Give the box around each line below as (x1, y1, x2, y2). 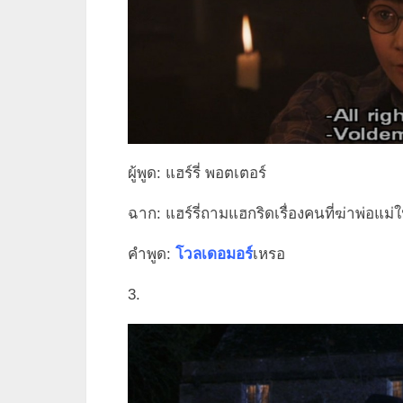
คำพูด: (128, 246, 175, 264)
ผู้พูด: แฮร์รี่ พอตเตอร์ (128, 165, 266, 183)
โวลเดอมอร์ (175, 246, 253, 264)
